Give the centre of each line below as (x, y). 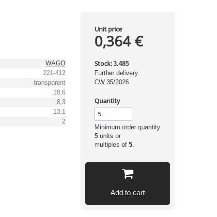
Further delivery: (117, 73)
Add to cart (127, 193)
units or (109, 136)
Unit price (108, 29)
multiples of (111, 145)
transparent (50, 83)
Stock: (103, 63)
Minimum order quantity (127, 127)
